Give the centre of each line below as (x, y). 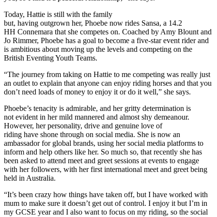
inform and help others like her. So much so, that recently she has (103, 152)
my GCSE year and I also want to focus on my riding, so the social (106, 212)
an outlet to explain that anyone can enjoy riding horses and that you (108, 83)
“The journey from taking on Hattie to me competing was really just (107, 74)
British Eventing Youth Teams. (51, 58)
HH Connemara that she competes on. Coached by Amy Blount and (108, 31)
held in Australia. (30, 178)
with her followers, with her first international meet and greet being (106, 169)
